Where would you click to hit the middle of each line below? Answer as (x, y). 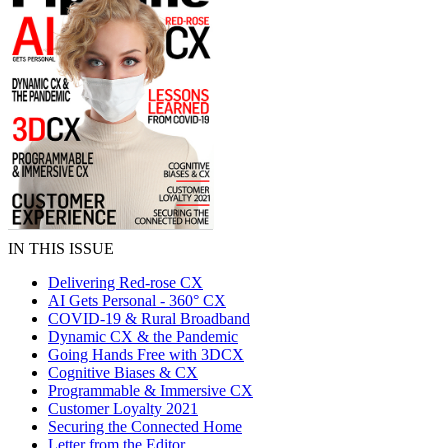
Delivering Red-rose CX (125, 282)
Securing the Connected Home (145, 426)
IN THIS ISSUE (61, 248)
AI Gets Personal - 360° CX (137, 300)
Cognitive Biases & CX (123, 372)
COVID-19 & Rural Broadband (149, 318)
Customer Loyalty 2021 (123, 408)
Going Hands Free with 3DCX (146, 354)
